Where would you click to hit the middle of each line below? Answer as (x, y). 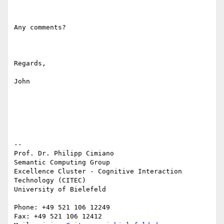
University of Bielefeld (60, 189)
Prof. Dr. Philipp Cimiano (64, 153)
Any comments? (40, 27)
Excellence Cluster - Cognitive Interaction (98, 171)
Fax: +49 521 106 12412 (58, 216)
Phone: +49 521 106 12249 (62, 207)
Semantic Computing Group (62, 162)
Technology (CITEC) (50, 180)
